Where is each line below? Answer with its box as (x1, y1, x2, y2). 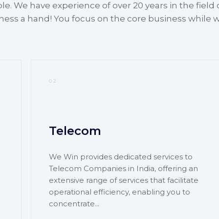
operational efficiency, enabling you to (49, 187, 191, 197)
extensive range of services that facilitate (49, 175, 199, 185)
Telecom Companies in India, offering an (49, 163, 198, 173)
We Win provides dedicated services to (49, 152, 193, 161)
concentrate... (49, 198, 100, 208)
